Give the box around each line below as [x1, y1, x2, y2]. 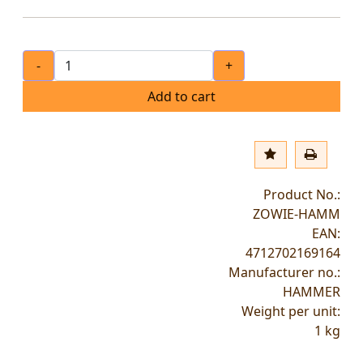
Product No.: [263, 186, 340, 204]
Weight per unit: [241, 302, 340, 321]
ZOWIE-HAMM [253, 205, 340, 224]
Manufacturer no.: [228, 263, 340, 282]
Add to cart [147, 88, 216, 106]
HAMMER [283, 283, 340, 301]
